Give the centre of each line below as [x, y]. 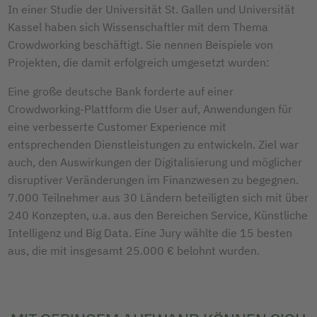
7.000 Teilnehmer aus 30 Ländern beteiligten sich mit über [158, 197]
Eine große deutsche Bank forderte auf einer [121, 91]
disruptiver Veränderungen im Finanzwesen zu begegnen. [153, 179]
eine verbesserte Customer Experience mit [117, 126]
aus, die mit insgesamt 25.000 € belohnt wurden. [134, 250]
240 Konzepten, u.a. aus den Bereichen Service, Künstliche [158, 215]
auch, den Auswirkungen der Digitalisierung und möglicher [155, 162]
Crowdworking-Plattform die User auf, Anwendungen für [150, 109]
